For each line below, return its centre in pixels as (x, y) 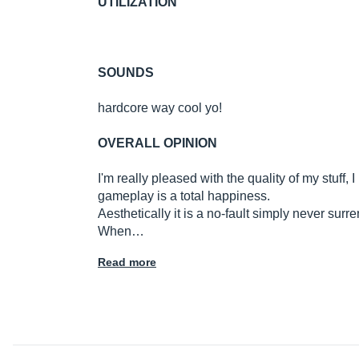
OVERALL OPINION (157, 143)
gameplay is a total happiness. (184, 196)
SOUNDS (126, 73)
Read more (127, 262)
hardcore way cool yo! (160, 108)
